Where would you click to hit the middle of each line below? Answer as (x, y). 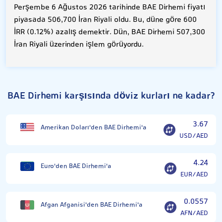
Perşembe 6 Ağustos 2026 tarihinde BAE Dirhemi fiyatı (110, 7)
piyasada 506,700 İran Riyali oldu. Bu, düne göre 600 (105, 20)
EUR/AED (194, 174)
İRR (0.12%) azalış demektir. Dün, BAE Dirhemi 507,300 (110, 32)
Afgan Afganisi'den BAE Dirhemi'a (91, 205)
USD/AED (194, 136)
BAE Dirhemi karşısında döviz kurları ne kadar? (111, 96)
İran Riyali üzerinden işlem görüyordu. (79, 45)
